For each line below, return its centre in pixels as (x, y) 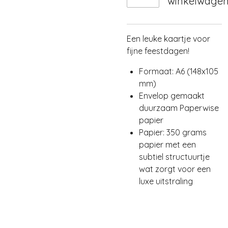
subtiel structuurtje (174, 157)
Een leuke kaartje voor (168, 39)
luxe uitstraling (166, 181)
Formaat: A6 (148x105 (179, 71)
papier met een (167, 145)
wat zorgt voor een (175, 169)
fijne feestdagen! (158, 51)
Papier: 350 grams (173, 132)
